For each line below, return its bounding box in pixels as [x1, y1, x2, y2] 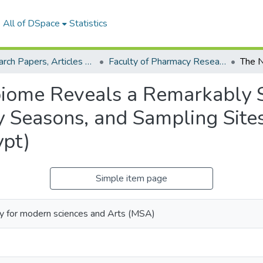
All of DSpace [2, 17, 60, 30]
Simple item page [96, 172, 167, 185]
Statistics [69, 17, 107, 30]
